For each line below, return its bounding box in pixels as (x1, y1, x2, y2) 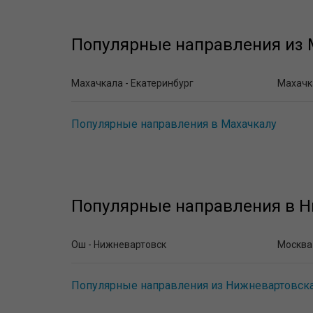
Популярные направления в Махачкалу (71, 117, 277, 131)
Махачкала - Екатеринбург (71, 78, 194, 89)
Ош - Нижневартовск (71, 239, 166, 250)
